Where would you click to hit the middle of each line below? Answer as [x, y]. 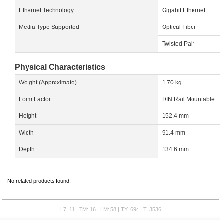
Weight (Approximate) [48, 83]
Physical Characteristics [60, 67]
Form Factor [35, 99]
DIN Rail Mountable [188, 99]
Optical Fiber [179, 27]
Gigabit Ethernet [184, 11]
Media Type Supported [49, 27]
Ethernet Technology [46, 11]
